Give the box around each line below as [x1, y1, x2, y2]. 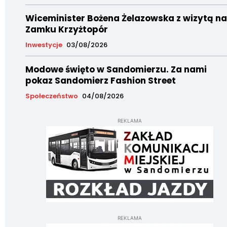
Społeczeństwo [25, 91, 78, 101]
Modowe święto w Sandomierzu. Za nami [25, 63, 207, 76]
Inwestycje [25, 40, 62, 50]
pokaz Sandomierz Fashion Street [25, 74, 176, 87]
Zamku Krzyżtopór [25, 23, 108, 36]
